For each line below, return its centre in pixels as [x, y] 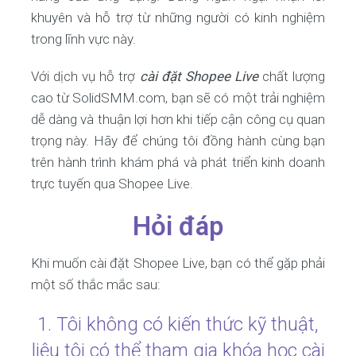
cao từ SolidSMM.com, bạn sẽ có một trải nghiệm [178, 98]
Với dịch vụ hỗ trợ [85, 76]
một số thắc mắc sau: [95, 284]
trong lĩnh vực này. [83, 39]
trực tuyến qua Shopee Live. [112, 184]
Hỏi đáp [178, 226]
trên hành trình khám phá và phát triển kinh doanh [178, 162]
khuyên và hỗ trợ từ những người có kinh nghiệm [178, 17]
